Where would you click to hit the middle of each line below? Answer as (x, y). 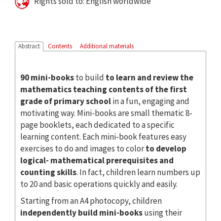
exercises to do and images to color (83, 148)
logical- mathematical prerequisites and (97, 160)
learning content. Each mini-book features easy (103, 136)
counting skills (48, 172)
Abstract (29, 46)
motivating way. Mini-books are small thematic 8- (106, 113)
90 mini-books (47, 77)
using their (162, 212)
